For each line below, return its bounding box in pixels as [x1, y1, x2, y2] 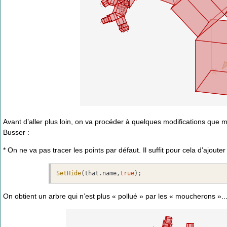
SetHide [56, 170, 82, 177]
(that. [81, 170, 103, 177]
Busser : [3, 128, 29, 136]
